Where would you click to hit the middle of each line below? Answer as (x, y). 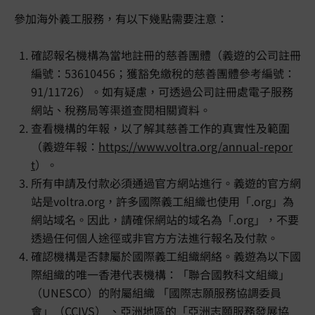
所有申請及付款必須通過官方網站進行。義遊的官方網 (166, 183)
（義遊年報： (65, 146)
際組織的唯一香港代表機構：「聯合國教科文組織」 (160, 274)
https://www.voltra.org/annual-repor (195, 146)
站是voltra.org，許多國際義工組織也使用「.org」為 (162, 201)
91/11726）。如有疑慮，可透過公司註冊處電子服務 (162, 91)
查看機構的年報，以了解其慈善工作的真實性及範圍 (160, 128)
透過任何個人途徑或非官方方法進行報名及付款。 (155, 238)
